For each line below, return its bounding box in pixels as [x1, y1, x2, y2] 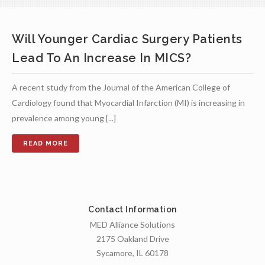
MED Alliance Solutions [90, 219, 175, 230]
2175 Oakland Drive [96, 234, 169, 244]
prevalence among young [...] [12, 113, 116, 123]
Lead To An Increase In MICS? [12, 51, 191, 65]
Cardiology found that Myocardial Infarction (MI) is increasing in [12, 98, 245, 108]
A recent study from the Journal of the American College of [12, 82, 230, 92]
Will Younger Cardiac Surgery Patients [12, 32, 243, 46]
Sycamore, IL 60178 [96, 248, 169, 258]
